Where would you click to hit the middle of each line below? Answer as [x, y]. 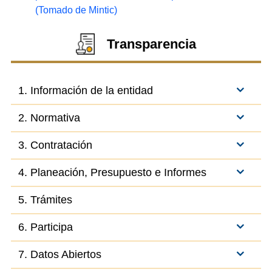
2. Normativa [49, 118]
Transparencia [152, 44]
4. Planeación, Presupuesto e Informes [112, 173]
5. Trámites [45, 200]
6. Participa [45, 227]
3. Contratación [55, 145]
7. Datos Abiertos [59, 255]
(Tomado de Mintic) [76, 10]
